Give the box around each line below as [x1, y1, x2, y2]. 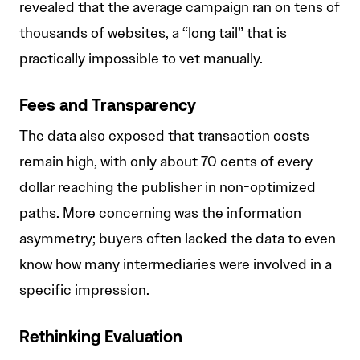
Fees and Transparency [19, 100, 196, 115]
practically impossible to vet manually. [19, 50, 263, 68]
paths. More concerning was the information [19, 204, 301, 223]
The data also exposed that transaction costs [19, 127, 309, 145]
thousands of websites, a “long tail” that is [19, 24, 287, 43]
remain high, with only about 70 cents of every [19, 153, 313, 171]
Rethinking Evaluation [19, 331, 182, 346]
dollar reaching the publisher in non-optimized [19, 178, 316, 197]
